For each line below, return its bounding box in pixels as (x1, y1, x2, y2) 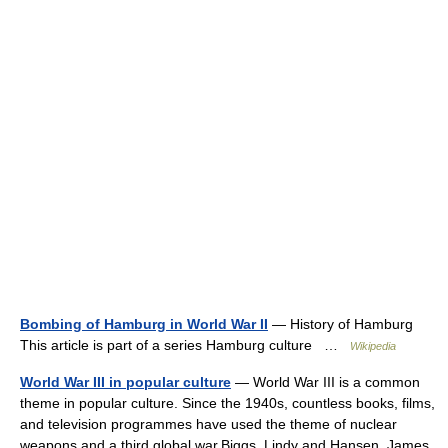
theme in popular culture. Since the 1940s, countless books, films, (20, 395, 435, 412)
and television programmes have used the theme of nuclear (20, 416, 397, 433)
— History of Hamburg (268, 316, 413, 333)
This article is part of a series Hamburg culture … (20, 337, 350, 354)
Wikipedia (350, 340, 396, 353)
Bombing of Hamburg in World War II (20, 316, 268, 333)
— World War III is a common (231, 374, 420, 391)
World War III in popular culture (20, 374, 231, 391)
